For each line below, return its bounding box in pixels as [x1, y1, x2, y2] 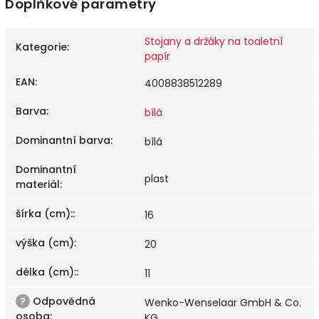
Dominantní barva [16, 132, 110, 147]
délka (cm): [16, 264, 76, 279]
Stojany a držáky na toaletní [145, 33, 283, 48]
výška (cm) [16, 235, 74, 250]
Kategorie [16, 39, 67, 54]
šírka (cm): [16, 206, 73, 221]
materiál [16, 177, 60, 192]
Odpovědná [30, 293, 95, 308]
